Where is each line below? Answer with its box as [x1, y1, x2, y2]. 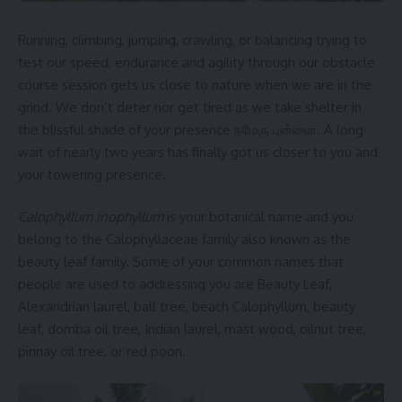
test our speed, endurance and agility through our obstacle [18, 53, 375, 71]
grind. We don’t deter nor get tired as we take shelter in [18, 98, 362, 116]
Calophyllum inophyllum [18, 208, 163, 226]
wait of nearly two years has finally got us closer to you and [18, 143, 378, 161]
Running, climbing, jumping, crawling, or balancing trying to [18, 31, 367, 48]
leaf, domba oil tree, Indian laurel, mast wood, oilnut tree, [18, 320, 366, 338]
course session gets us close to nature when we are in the [18, 75, 371, 93]
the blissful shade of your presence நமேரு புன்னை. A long [18, 120, 363, 138]
